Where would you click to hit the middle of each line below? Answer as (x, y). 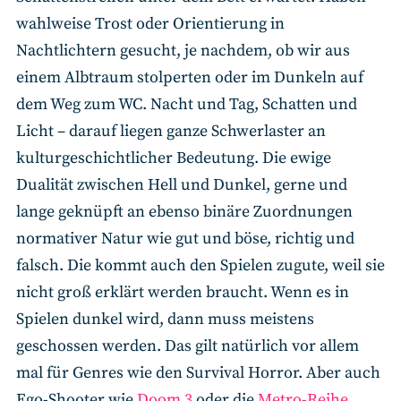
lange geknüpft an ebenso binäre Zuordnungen (184, 212)
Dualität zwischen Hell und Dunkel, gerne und (182, 185)
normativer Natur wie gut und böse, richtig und (185, 239)
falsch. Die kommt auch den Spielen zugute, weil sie (200, 266)
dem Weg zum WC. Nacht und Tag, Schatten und (187, 105)
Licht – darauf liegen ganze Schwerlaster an (171, 132)
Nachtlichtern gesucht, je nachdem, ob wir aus (183, 51)
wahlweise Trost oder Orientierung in (150, 24)
